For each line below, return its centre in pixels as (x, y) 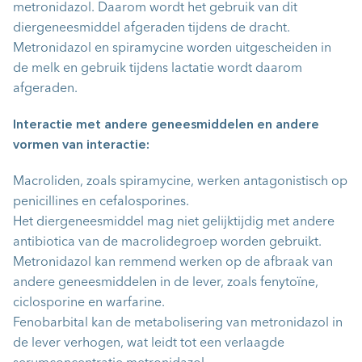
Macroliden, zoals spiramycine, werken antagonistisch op (180, 182)
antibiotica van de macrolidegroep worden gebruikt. (167, 243)
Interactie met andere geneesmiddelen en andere (166, 126)
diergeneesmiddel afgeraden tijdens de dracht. (152, 29)
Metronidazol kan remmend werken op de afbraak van (173, 263)
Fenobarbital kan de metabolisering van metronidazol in (178, 324)
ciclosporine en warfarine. (89, 303)
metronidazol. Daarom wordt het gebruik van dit (155, 8)
